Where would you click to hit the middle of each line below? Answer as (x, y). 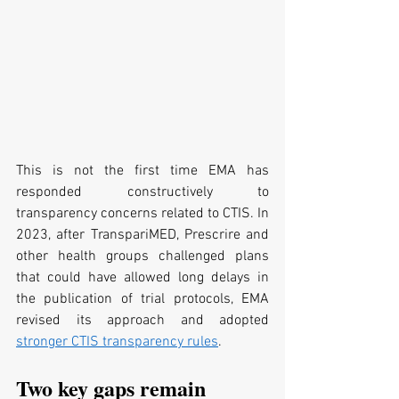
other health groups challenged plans (142, 256)
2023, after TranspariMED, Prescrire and (142, 235)
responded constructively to (142, 192)
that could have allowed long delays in (142, 277)
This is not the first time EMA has (142, 171)
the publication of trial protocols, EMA (142, 299)
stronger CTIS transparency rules (117, 342)
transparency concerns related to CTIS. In (142, 213)
